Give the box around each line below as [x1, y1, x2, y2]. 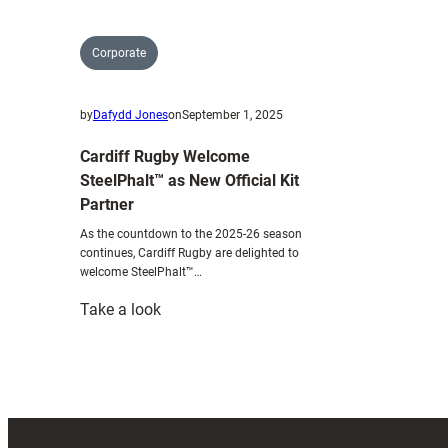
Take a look [80, 299, 161, 319]
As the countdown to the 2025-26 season [80, 226, 302, 241]
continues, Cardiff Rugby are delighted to [80, 245, 299, 260]
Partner [80, 194, 134, 214]
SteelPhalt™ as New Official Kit [80, 170, 299, 190]
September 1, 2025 [182, 107, 283, 122]
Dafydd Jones [93, 107, 168, 122]
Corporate [92, 45, 146, 60]
